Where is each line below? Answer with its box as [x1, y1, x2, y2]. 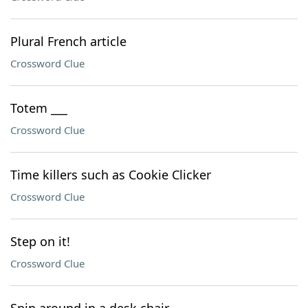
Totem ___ [10, 100, 67, 116]
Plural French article [10, 33, 126, 49]
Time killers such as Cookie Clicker [10, 166, 211, 183]
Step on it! [10, 233, 70, 250]
